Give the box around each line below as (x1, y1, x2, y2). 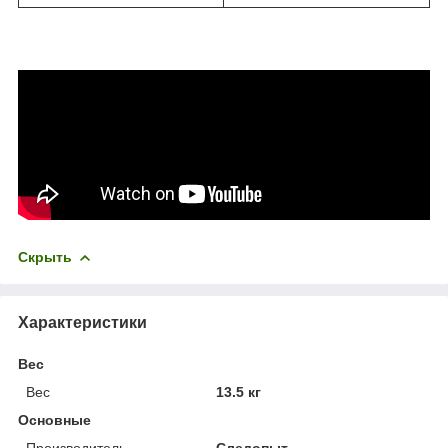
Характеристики (18, 313, 147, 331)
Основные (18, 411, 91, 428)
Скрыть (18, 248, 72, 265)
